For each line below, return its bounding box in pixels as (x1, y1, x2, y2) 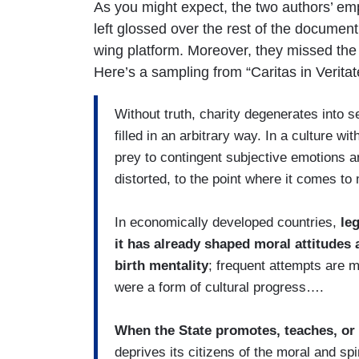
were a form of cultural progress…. (115, 280, 324, 296)
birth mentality (115, 258, 208, 274)
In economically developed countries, (115, 215, 341, 231)
